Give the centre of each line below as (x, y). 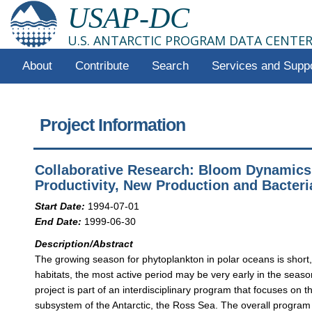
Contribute (102, 66)
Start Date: (60, 206)
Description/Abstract (84, 243)
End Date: (58, 221)
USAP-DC (128, 18)
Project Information (113, 125)
